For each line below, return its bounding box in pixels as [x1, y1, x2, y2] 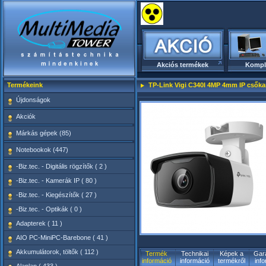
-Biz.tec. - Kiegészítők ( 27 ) [15, 191, 97, 198]
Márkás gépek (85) [15, 129, 71, 137]
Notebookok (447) [15, 146, 68, 153]
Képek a [219, 250, 243, 257]
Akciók [15, 113, 36, 120]
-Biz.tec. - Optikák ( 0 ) [15, 205, 82, 213]
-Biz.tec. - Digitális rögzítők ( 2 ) [15, 163, 107, 170]
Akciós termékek [156, 61, 208, 68]
